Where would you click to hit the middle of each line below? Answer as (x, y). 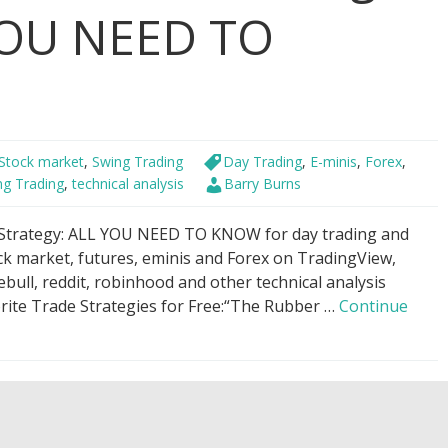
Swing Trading (137, 161)
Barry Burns (262, 184)
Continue (373, 305)
